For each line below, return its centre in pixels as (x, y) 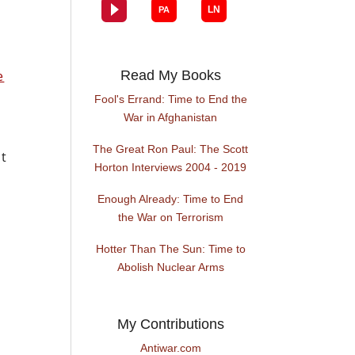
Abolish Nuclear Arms (170, 267)
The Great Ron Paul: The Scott (171, 149)
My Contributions (170, 324)
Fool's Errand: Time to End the (170, 99)
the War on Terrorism (170, 218)
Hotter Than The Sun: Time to (170, 249)
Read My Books (170, 76)
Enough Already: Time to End (171, 199)
